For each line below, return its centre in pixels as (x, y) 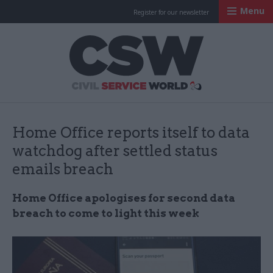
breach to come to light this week (106, 213)
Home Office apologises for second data (124, 198)
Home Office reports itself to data (131, 133)
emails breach (63, 169)
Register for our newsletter (171, 12)
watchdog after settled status (115, 151)
